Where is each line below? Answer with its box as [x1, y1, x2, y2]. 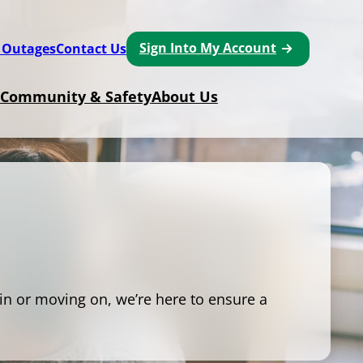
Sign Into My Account [139, 39, 276, 58]
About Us [151, 87, 218, 107]
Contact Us [55, 40, 126, 58]
